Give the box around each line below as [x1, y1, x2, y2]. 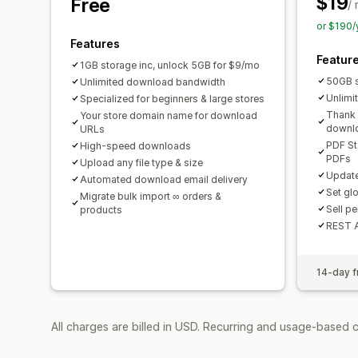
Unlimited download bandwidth [80, 75, 225, 88]
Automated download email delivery [80, 173, 248, 185]
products [80, 203, 122, 216]
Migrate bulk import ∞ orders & [80, 189, 221, 202]
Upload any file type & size [80, 156, 203, 169]
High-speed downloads [80, 139, 191, 152]
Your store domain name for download [80, 109, 257, 121]
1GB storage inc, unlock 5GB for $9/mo [80, 58, 260, 71]
